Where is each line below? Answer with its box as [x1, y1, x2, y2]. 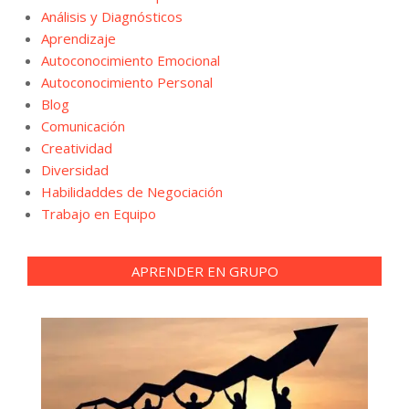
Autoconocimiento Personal [41, 72, 213, 91]
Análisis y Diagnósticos [41, 6, 183, 26]
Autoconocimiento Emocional [41, 50, 220, 69]
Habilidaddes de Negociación [41, 182, 223, 201]
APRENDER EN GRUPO [131, 261, 278, 280]
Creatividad [41, 138, 112, 157]
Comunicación [41, 116, 125, 135]
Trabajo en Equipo [41, 204, 156, 223]
